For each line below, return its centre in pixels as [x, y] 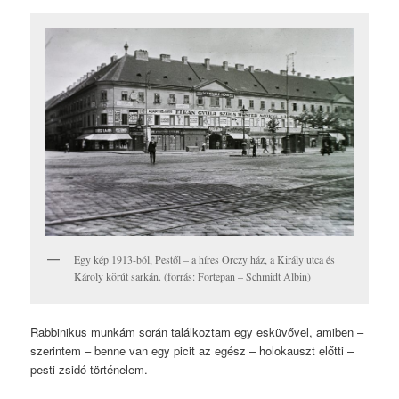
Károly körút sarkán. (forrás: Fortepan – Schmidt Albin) [193, 276]
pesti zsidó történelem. [90, 370]
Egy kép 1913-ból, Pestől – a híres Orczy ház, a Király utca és [205, 259]
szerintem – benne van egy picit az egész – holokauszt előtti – [192, 351]
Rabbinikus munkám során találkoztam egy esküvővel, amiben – [197, 332]
